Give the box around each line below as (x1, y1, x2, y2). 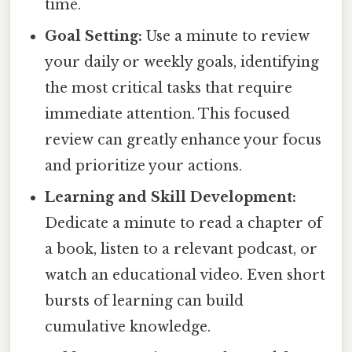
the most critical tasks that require (45, 79, 293, 97)
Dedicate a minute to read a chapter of (45, 214, 323, 233)
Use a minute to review (142, 27, 310, 46)
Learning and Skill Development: (45, 189, 297, 207)
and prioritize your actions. (45, 157, 243, 175)
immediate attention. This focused (45, 105, 291, 123)
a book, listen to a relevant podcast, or (45, 240, 318, 258)
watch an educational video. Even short (45, 266, 326, 284)
